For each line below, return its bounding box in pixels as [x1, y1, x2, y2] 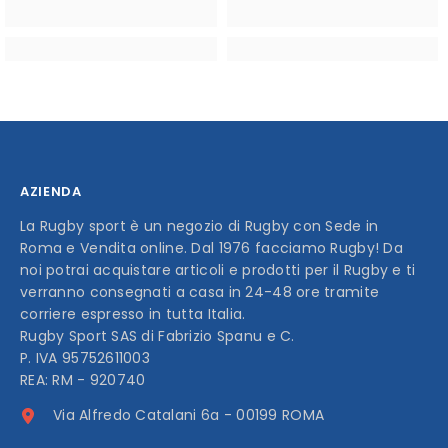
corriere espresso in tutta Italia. [20, 303, 246, 324]
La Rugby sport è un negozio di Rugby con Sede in [20, 215, 379, 236]
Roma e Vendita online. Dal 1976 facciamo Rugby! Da [20, 237, 403, 258]
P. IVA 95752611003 [20, 347, 151, 368]
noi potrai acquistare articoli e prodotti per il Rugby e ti [20, 259, 416, 280]
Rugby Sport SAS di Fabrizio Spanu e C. [20, 325, 295, 346]
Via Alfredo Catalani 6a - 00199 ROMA [53, 404, 325, 425]
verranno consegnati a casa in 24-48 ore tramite [20, 281, 380, 302]
